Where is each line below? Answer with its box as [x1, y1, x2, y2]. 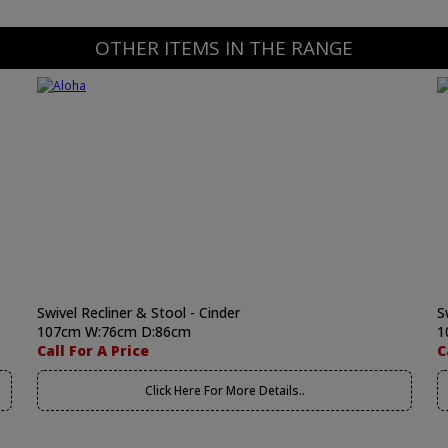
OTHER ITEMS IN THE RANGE [95, 35, 353, 61]
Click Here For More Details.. [144, 382, 305, 399]
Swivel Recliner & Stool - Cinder [37, 303, 240, 322]
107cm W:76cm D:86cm [37, 322, 191, 341]
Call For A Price [37, 341, 149, 360]
